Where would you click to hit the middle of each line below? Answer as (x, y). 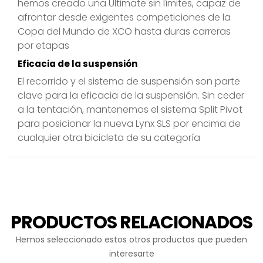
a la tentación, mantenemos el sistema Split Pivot (130, 110)
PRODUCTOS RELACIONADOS (131, 223)
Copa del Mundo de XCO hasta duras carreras (124, 32)
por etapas (43, 46)
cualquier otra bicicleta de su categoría (109, 138)
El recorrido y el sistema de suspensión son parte (129, 82)
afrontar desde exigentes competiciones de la (124, 18)
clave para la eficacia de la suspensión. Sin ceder (131, 96)
